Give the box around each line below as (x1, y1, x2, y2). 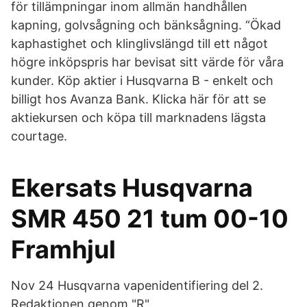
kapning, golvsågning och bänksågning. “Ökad (11, 18, 281, 32)
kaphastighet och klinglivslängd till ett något (11, 36, 268, 51)
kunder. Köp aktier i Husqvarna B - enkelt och (11, 73, 273, 88)
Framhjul (11, 234, 116, 265)
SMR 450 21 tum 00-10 (11, 204, 288, 234)
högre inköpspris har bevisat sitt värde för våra (11, 55, 284, 69)
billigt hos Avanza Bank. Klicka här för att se (11, 92, 266, 106)
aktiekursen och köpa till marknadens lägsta (11, 110, 266, 125)
